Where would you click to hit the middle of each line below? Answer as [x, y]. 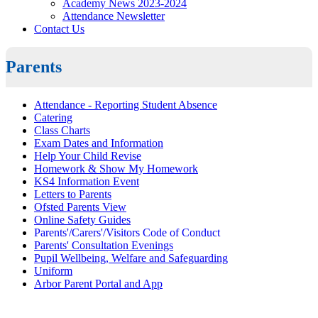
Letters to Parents [73, 194]
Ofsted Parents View [80, 207]
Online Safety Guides [82, 219]
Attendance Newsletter [114, 16]
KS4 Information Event [87, 181]
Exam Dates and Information [99, 143]
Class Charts [62, 130]
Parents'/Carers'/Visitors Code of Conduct [127, 232]
